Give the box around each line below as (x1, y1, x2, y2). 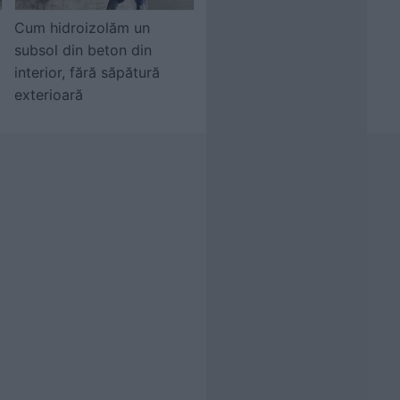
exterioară (14, 86, 83, 104)
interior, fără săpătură (14, 63, 160, 81)
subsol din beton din (14, 41, 152, 59)
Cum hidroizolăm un (14, 19, 150, 37)
